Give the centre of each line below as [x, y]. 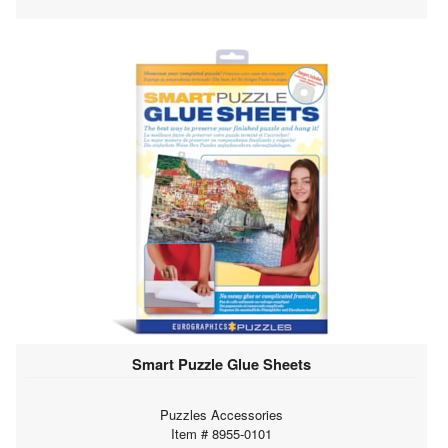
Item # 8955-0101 [221, 433]
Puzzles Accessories [221, 414]
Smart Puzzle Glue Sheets [221, 363]
